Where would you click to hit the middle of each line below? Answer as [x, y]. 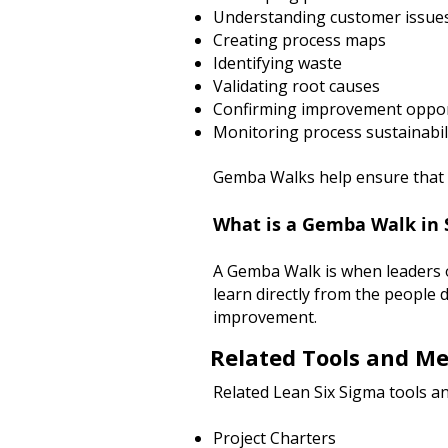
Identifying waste [277, 63]
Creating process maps [299, 40]
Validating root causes [296, 86]
